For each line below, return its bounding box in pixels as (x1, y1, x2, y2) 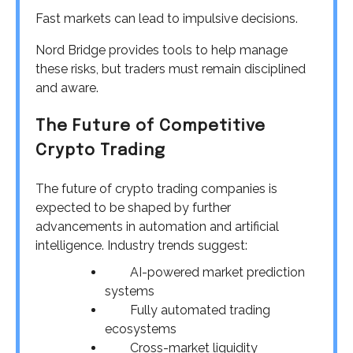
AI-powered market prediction (130, 264, 305, 280)
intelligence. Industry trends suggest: (35, 237, 247, 253)
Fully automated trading (130, 302, 270, 318)
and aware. (35, 80, 98, 96)
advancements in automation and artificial (35, 218, 279, 234)
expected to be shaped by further (35, 199, 231, 215)
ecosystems (105, 321, 176, 336)
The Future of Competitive (35, 117, 266, 135)
